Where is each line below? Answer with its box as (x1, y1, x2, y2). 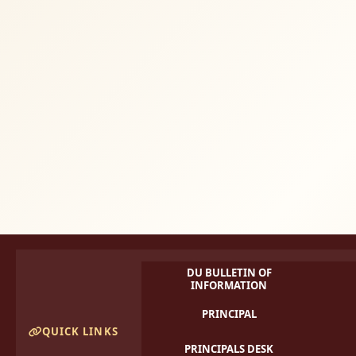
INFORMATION (191, 278, 268, 293)
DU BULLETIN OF (186, 265, 272, 281)
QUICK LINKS (42, 323, 118, 339)
